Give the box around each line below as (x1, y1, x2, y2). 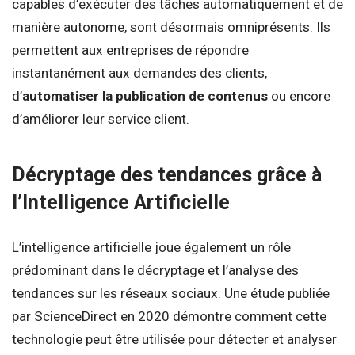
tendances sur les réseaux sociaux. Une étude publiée (12, 285, 330, 302)
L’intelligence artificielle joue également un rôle (12, 239, 291, 256)
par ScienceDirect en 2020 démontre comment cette (12, 308, 326, 325)
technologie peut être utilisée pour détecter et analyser (12, 331, 337, 348)
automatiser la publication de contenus (22, 88, 268, 105)
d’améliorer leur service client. (12, 111, 189, 128)
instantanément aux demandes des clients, (12, 65, 267, 82)
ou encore (268, 88, 330, 105)
